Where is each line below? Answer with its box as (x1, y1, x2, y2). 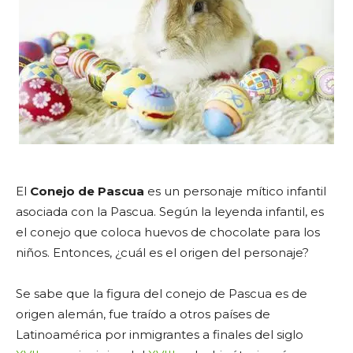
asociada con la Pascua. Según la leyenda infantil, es (16, 204, 324, 219)
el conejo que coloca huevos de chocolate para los (16, 225, 320, 240)
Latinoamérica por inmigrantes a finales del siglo (16, 327, 303, 342)
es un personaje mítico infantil (144, 184, 326, 199)
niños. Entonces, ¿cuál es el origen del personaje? (16, 245, 309, 260)
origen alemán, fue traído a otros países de (16, 307, 270, 321)
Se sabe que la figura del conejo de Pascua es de (16, 286, 307, 301)
